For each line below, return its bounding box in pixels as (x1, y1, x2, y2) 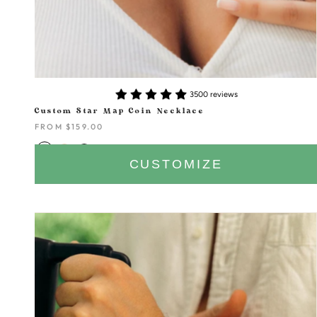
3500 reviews (190, 89, 238, 99)
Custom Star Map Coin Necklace (35, 107, 204, 116)
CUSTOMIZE (129, 157, 223, 172)
